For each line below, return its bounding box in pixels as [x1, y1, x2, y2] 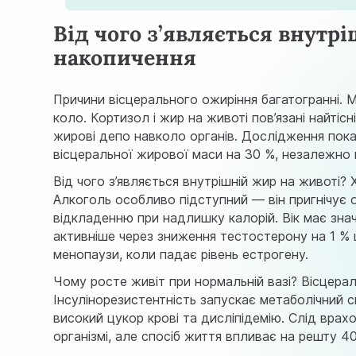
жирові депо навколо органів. [53, 128, 242, 145]
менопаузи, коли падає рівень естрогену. [53, 246, 309, 262]
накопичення [53, 44, 197, 72]
